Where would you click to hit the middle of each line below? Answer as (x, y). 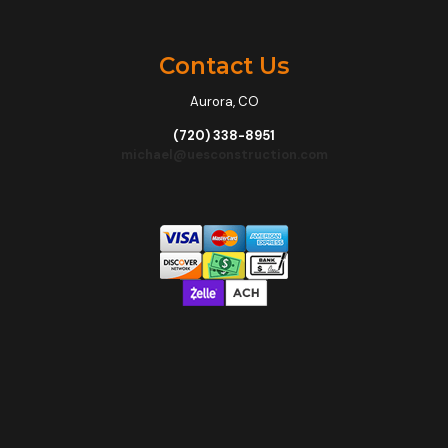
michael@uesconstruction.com (224, 155)
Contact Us (224, 66)
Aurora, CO (224, 102)
